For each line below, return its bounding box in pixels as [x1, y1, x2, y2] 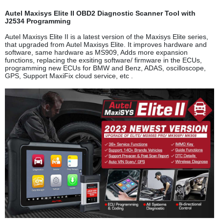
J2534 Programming [5, 17, 71, 25]
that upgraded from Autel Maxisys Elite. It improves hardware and [5, 41, 207, 49]
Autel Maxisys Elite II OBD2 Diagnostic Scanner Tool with [5, 9, 196, 18]
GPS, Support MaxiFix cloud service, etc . [5, 72, 133, 80]
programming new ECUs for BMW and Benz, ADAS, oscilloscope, [5, 64, 206, 72]
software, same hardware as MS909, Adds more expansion [5, 48, 188, 57]
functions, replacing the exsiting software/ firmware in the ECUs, [5, 56, 202, 65]
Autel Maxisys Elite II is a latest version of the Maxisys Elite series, [5, 33, 208, 41]
